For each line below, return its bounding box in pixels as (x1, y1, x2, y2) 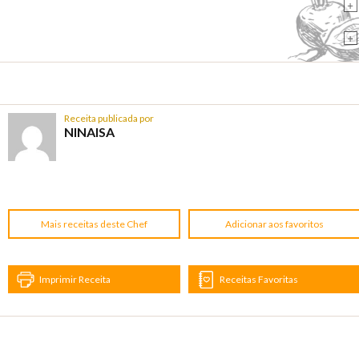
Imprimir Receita (39, 272, 111, 285)
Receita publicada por (64, 112, 154, 125)
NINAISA (64, 124, 115, 140)
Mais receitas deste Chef (41, 218, 148, 231)
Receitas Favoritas (220, 272, 299, 285)
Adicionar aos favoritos (225, 218, 325, 231)
